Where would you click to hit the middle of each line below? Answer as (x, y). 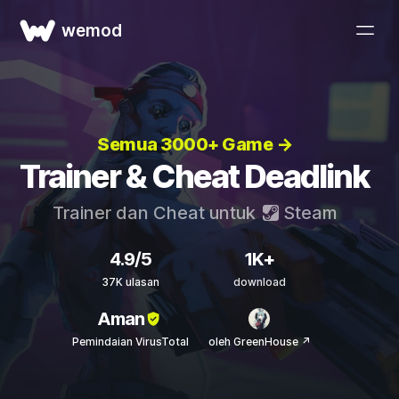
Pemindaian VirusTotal (130, 342)
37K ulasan (130, 282)
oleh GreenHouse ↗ (259, 342)
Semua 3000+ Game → (195, 144)
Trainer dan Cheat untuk (156, 213)
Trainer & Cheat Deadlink (195, 176)
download (259, 282)
